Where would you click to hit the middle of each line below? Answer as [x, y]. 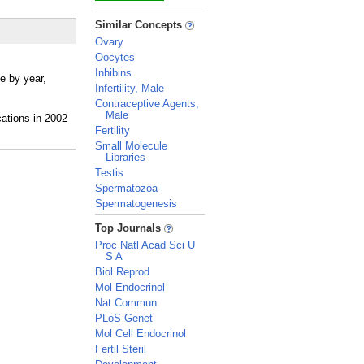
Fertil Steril [121, 349]
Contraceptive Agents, [147, 104]
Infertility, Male [130, 88]
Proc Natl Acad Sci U [145, 245]
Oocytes [115, 57]
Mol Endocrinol [130, 287]
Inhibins [113, 73]
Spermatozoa [126, 188]
